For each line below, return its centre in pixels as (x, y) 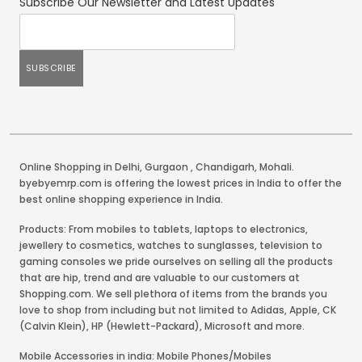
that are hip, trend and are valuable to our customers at (160, 277)
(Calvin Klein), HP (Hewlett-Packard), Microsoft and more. (162, 326)
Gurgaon (166, 166)
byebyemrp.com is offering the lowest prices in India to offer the (181, 183)
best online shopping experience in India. (121, 199)
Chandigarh (225, 166)
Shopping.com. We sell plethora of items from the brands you (173, 293)
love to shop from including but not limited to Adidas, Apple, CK (178, 309)
